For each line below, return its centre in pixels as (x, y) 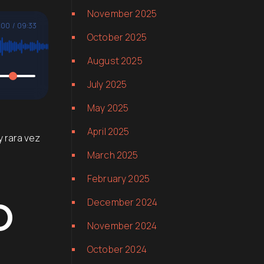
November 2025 (122, 14)
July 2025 (107, 84)
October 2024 (117, 249)
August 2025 (115, 61)
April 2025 (108, 131)
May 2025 (108, 108)
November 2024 (122, 226)
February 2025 (119, 179)
